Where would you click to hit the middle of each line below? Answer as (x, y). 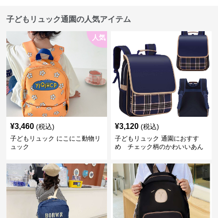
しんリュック (134, 155)
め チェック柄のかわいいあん (159, 147)
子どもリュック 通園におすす (157, 138)
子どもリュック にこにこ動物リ (56, 138)
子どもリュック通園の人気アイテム (69, 19)
